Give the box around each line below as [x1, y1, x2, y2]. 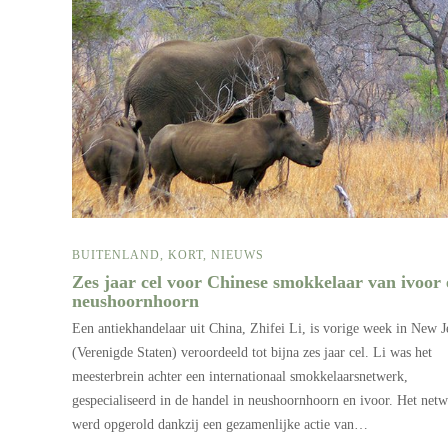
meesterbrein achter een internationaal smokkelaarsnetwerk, [72, 369, 408, 385]
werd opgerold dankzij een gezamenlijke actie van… [72, 417, 368, 433]
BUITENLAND [72, 248, 160, 263]
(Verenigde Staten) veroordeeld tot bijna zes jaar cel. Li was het [72, 345, 432, 361]
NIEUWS [211, 248, 264, 263]
